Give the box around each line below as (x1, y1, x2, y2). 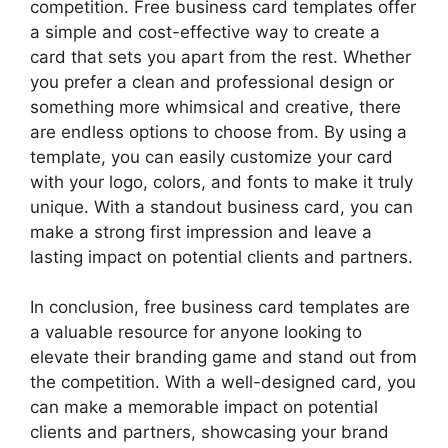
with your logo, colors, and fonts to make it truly (30, 171, 413, 192)
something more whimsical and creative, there (30, 96, 401, 117)
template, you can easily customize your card (30, 146, 393, 167)
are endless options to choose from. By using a (30, 121, 407, 142)
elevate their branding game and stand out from (30, 347, 417, 367)
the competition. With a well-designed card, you (30, 372, 416, 392)
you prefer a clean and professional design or (30, 71, 394, 92)
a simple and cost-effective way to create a (30, 21, 380, 42)
